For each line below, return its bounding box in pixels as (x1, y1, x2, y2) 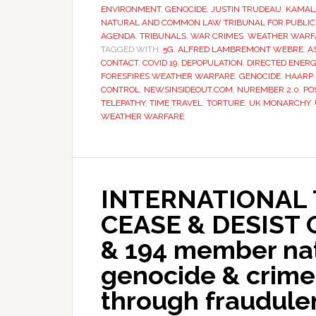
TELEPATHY (101, 98, 145, 108)
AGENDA (101, 31, 135, 41)
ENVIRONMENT (101, 4, 161, 14)
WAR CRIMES (190, 31, 243, 41)
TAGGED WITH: (101, 44, 163, 54)
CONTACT (101, 58, 138, 68)
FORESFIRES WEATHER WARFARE (101, 71, 235, 81)
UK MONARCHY (249, 98, 310, 108)
